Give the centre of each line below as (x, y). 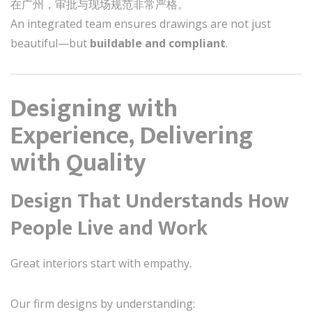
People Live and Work (109, 228)
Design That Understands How (150, 201)
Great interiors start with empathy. (101, 263)
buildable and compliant (158, 43)
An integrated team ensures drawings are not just (141, 23)
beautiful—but (50, 43)
